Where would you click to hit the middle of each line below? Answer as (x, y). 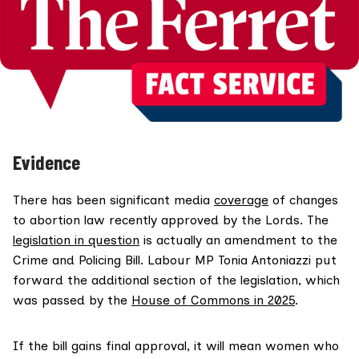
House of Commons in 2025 (213, 301)
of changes (303, 200)
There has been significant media (113, 200)
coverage (241, 200)
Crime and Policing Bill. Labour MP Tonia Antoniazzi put (175, 260)
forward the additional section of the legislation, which (176, 280)
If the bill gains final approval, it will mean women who (176, 346)
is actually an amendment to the (238, 240)
